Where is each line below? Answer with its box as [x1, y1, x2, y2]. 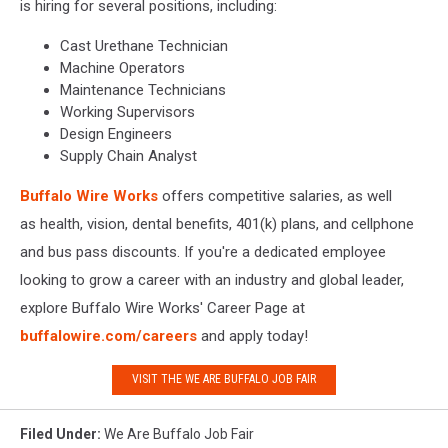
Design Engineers [60, 124, 172, 143]
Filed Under [20, 425, 97, 442]
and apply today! [197, 326, 308, 345]
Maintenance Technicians [60, 80, 226, 99]
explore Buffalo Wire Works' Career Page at [20, 298, 305, 317]
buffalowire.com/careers [20, 326, 197, 345]
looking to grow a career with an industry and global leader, [20, 270, 404, 289]
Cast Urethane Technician [60, 36, 228, 55]
